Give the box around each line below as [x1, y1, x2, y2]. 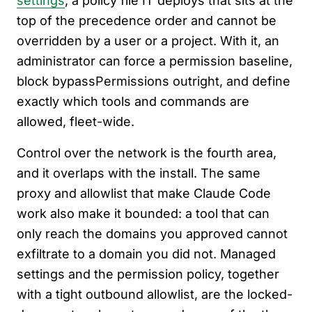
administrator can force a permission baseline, [17, 54, 292, 69]
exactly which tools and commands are [17, 94, 249, 109]
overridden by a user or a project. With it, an [17, 33, 279, 49]
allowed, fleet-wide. [17, 114, 134, 130]
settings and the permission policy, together [17, 267, 279, 282]
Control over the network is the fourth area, [17, 146, 276, 161]
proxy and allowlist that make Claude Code [17, 186, 271, 201]
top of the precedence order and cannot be [17, 13, 276, 29]
